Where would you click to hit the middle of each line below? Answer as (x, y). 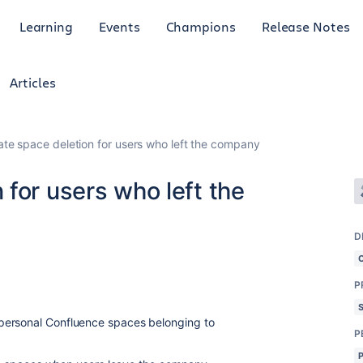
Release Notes (305, 26)
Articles (33, 82)
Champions (201, 26)
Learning (46, 26)
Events (120, 26)
